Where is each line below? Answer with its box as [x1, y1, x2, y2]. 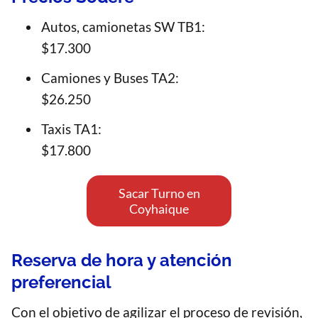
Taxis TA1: [41, 121, 102, 138]
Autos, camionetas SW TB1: [41, 18, 205, 35]
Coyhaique [129, 201, 189, 217]
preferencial [11, 272, 111, 293]
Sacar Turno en [118, 185, 200, 202]
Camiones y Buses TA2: [41, 70, 179, 87]
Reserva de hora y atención [11, 250, 232, 271]
